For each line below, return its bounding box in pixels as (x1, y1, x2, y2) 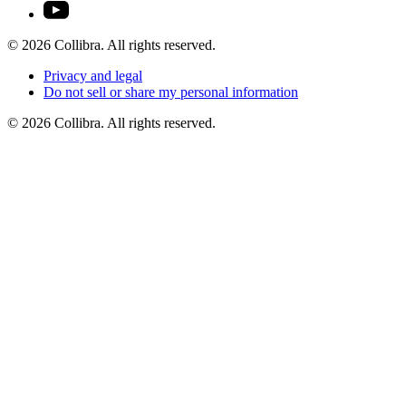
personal (180, 84, 232, 101)
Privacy (43, 68, 91, 84)
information (232, 84, 298, 101)
